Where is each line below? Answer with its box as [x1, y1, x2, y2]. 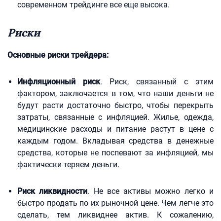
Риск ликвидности [17, 186, 88, 196]
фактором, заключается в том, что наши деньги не [17, 89, 214, 98]
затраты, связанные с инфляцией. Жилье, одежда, [17, 112, 214, 122]
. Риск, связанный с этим [100, 77, 214, 86]
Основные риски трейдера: [7, 50, 109, 60]
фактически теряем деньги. [17, 160, 119, 169]
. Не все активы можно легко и [87, 186, 214, 196]
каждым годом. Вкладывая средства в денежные [17, 136, 214, 146]
